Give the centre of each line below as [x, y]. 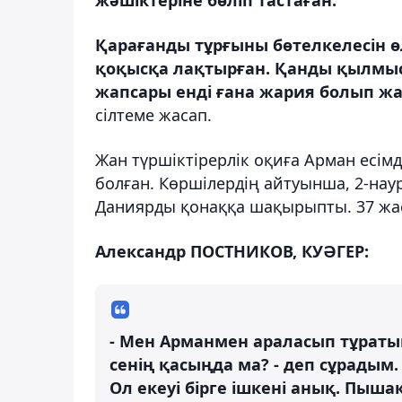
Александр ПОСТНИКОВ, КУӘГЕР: [232, 251]
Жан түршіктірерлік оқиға [200, 159]
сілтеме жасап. [153, 114]
